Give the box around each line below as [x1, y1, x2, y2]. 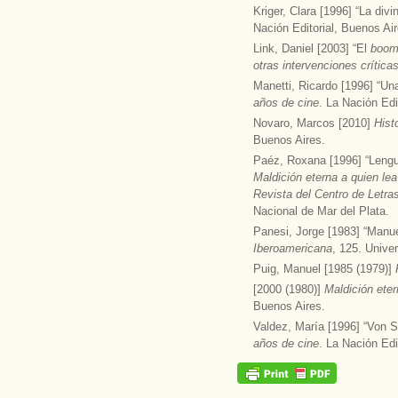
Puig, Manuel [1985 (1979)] [253, 262, 395, 275]
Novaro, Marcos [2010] [253, 116, 374, 130]
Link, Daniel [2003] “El [253, 42, 370, 55]
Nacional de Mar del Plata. [253, 204, 389, 218]
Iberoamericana [253, 242, 332, 255]
